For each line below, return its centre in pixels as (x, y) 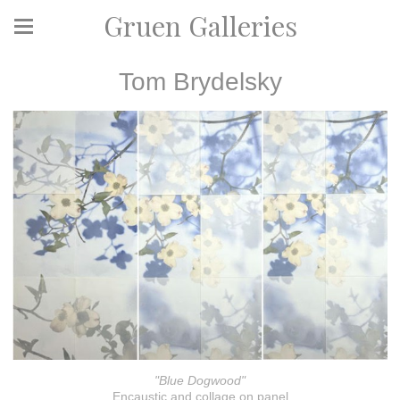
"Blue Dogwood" (200, 381)
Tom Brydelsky (200, 82)
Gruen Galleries (200, 25)
